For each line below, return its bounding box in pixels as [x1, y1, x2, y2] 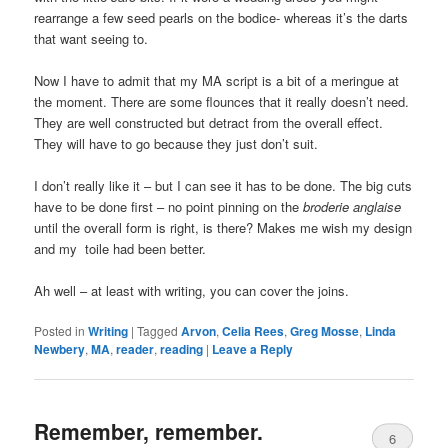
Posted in [34, 322, 86, 340]
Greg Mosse [290, 322, 360, 341]
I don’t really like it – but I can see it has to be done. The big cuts [34, 175, 413, 195]
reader [116, 340, 155, 359]
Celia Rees [222, 322, 285, 341]
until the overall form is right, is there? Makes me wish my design [34, 217, 413, 237]
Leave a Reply [212, 340, 294, 359]
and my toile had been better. [34, 238, 207, 258]
